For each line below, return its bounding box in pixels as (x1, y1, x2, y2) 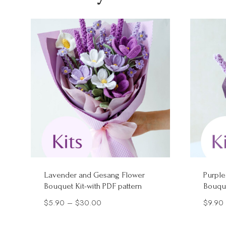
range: (101, 211, 121, 222)
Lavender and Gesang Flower (44, 170, 145, 180)
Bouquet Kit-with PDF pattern (44, 181, 142, 191)
